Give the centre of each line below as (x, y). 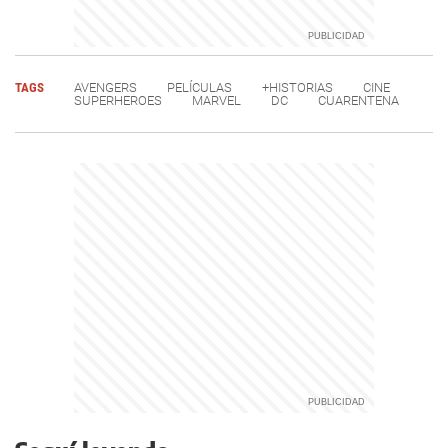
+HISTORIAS (297, 87)
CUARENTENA (358, 100)
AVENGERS (105, 87)
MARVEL (216, 100)
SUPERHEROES (118, 100)
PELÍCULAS (199, 87)
